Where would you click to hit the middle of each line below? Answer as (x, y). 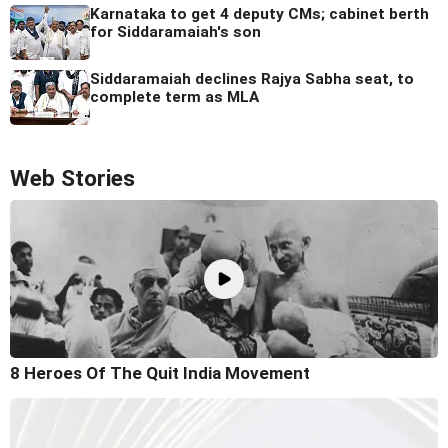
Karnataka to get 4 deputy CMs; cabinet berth (259, 14)
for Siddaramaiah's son (175, 32)
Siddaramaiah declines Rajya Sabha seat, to (252, 79)
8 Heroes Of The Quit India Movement (160, 372)
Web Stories (72, 179)
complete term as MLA (174, 97)
